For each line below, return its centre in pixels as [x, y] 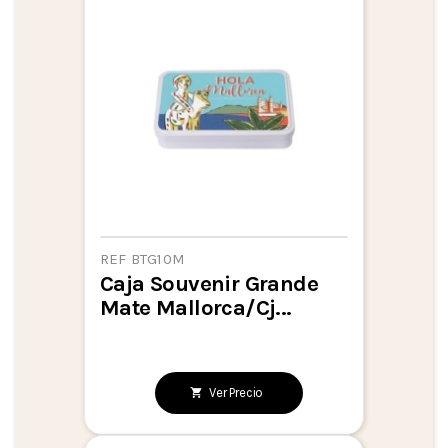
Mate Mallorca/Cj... [196, 307]
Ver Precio [236, 393]
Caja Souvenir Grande [209, 283]
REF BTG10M [142, 258]
